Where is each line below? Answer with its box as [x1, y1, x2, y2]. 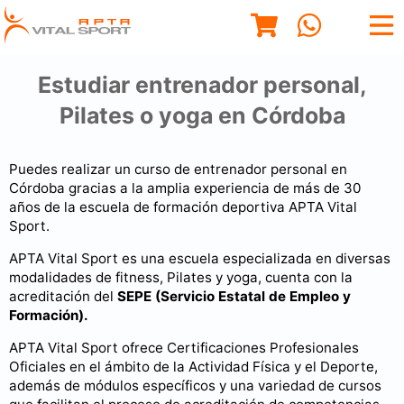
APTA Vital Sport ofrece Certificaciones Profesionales [9, 339, 359, 356]
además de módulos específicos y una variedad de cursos [9, 377, 381, 394]
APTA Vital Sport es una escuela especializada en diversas [9, 249, 390, 267]
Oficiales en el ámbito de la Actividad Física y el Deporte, [9, 358, 378, 375]
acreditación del [9, 287, 117, 305]
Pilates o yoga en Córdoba [59, 101, 345, 129]
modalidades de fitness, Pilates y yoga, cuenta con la [9, 268, 353, 286]
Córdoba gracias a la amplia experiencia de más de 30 [9, 179, 361, 197]
